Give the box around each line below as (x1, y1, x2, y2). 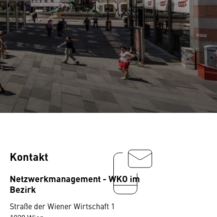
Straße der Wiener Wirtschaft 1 (10, 201, 115, 211)
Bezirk (10, 183, 36, 195)
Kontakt (10, 149, 48, 164)
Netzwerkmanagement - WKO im (10, 172, 140, 185)
